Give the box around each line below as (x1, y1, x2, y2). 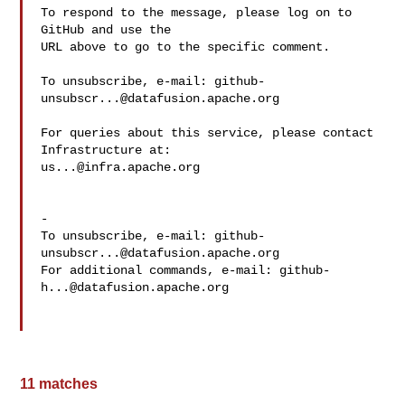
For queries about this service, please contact (41, 126, 374, 140)
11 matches (20, 376, 99, 391)
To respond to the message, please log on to (41, 5, 353, 20)
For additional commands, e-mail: (41, 263, 280, 278)
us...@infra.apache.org (41, 160, 201, 174)
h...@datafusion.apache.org (41, 280, 230, 295)
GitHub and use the (41, 23, 172, 37)
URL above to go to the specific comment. (41, 40, 331, 54)
